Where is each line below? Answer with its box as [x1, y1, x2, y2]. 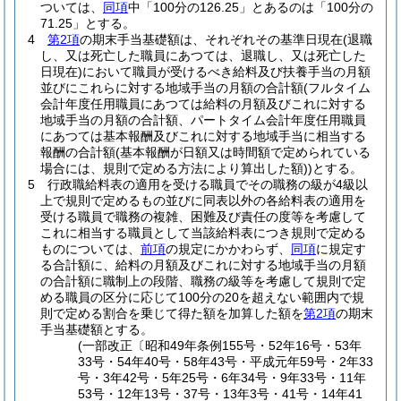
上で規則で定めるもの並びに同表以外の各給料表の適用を [40, 193, 366, 208]
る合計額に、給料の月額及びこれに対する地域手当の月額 [40, 258, 366, 272]
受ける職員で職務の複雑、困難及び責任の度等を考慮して [40, 209, 366, 224]
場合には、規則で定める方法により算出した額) [40, 161, 308, 175]
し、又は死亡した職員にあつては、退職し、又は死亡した [40, 48, 366, 63]
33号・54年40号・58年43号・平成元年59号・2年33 [78, 354, 374, 369]
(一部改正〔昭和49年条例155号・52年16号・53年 [78, 338, 363, 353]
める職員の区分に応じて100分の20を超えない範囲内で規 [40, 290, 364, 304]
